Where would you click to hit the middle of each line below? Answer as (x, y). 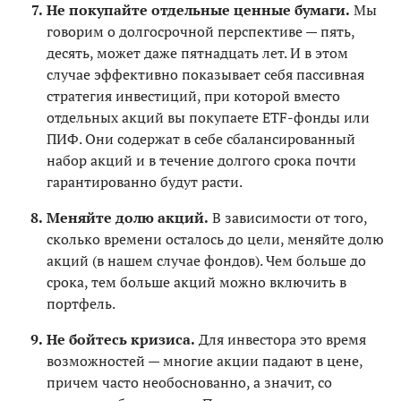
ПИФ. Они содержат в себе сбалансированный (201, 138)
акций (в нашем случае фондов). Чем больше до (206, 260)
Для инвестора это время (281, 339)
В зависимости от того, (288, 217)
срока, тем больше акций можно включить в (196, 282)
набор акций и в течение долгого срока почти (201, 160)
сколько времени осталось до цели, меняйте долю (215, 239)
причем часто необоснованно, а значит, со (189, 382)
